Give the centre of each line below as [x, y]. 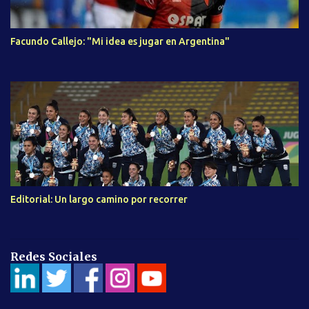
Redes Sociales [54, 257]
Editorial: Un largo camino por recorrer [99, 199]
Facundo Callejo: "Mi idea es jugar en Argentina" [120, 41]
